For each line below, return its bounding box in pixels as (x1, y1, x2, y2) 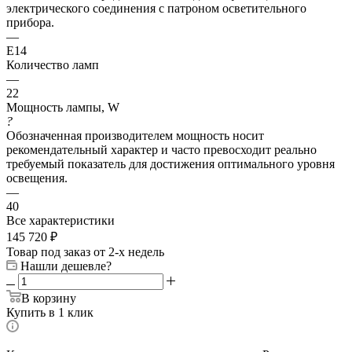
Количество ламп (6, 57, 99, 71)
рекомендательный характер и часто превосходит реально (6, 142, 317, 156)
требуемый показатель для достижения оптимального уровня (6, 156, 335, 170)
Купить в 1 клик (6, 305, 93, 319)
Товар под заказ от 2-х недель (6, 244, 164, 258)
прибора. (6, 15, 54, 29)
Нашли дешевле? (20, 258, 112, 273)
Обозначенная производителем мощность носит (6, 128, 264, 142)
